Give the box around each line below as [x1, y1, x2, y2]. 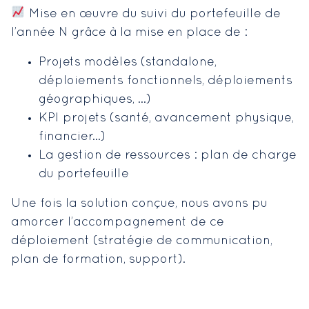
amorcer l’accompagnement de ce [11, 216, 224, 228]
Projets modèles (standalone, [39, 56, 217, 68]
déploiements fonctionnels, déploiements [39, 74, 292, 87]
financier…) [39, 130, 106, 143]
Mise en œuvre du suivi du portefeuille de [25, 8, 281, 20]
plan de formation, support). [11, 253, 186, 266]
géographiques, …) [39, 93, 151, 106]
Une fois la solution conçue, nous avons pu [11, 197, 268, 210]
